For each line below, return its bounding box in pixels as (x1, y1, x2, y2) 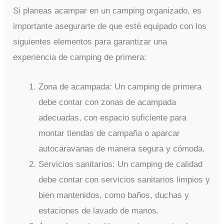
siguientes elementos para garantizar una (13, 37, 167, 47)
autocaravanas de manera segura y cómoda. (38, 143, 205, 153)
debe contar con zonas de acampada (38, 97, 176, 107)
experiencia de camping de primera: (13, 52, 147, 62)
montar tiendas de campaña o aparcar (38, 128, 180, 138)
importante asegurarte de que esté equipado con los (13, 21, 207, 31)
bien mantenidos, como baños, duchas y (38, 190, 189, 200)
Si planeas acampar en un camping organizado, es (13, 6, 202, 16)
